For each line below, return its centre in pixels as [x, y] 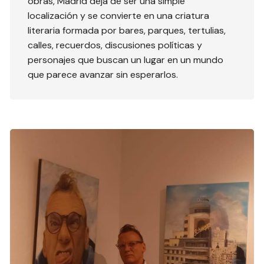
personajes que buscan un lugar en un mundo [126, 60]
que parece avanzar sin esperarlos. [103, 74]
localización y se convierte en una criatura [119, 15]
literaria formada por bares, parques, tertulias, [127, 30]
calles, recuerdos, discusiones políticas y [115, 45]
